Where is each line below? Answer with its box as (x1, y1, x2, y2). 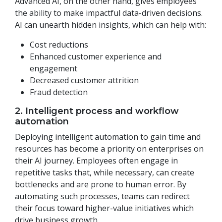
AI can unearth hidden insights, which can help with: (15, 19, 206, 31)
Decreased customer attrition (30, 75, 139, 86)
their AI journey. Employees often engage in (15, 155, 178, 166)
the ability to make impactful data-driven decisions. (15, 7, 203, 19)
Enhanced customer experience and (30, 51, 162, 62)
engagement (30, 63, 77, 74)
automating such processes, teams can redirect (15, 191, 190, 202)
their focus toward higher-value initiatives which (15, 203, 194, 214)
